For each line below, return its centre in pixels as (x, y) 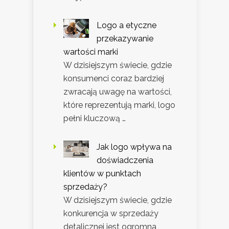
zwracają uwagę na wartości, (118, 91)
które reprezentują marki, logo (119, 105)
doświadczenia (125, 160)
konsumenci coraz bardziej (114, 78)
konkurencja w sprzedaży (111, 213)
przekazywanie (125, 38)
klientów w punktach (102, 173)
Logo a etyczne (127, 25)
